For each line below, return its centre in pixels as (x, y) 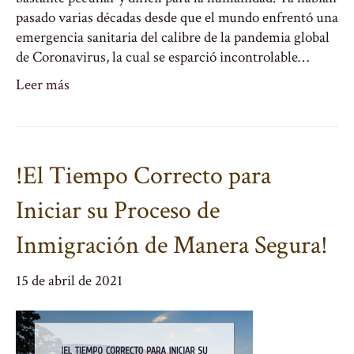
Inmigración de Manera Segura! (172, 245)
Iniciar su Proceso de (118, 211)
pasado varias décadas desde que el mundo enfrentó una (177, 18)
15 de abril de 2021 (69, 281)
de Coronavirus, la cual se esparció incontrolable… (162, 57)
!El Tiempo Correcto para (143, 176)
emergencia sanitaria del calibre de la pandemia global (173, 38)
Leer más (43, 85)
